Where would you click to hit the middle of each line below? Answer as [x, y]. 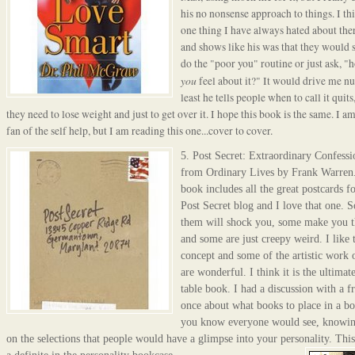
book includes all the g [231, 189]
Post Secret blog [218, 206]
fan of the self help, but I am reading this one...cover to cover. [139, 130]
